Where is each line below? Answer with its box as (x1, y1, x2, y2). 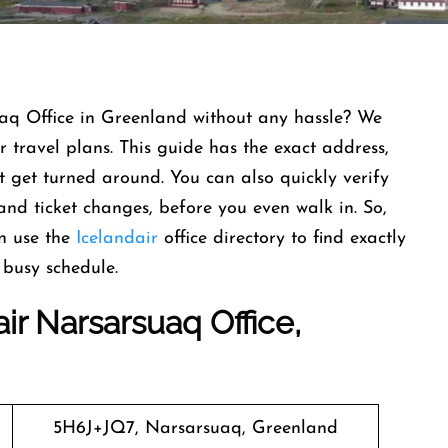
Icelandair (76, 229, 164, 248)
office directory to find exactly (164, 229, 406, 248)
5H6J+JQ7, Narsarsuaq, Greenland (53, 419, 338, 438)
